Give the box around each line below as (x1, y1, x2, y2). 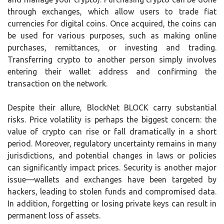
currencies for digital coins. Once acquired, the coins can (7, 19, 216, 28)
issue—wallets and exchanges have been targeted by (7, 175, 216, 184)
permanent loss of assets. (7, 211, 100, 220)
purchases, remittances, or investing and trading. (7, 43, 216, 52)
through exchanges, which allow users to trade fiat (7, 7, 216, 16)
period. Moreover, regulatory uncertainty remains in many (7, 139, 216, 148)
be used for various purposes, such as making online (7, 31, 216, 40)
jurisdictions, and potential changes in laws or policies (7, 151, 216, 160)
